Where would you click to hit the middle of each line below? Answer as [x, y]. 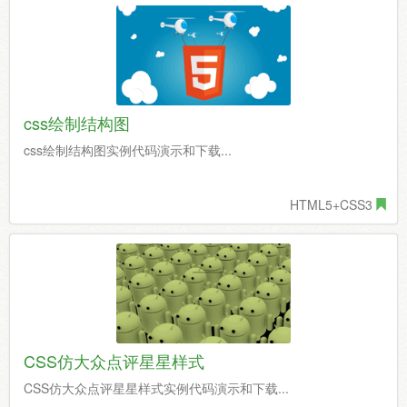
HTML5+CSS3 [331, 204]
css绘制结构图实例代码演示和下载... [128, 150]
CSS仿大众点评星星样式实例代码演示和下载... [156, 388]
